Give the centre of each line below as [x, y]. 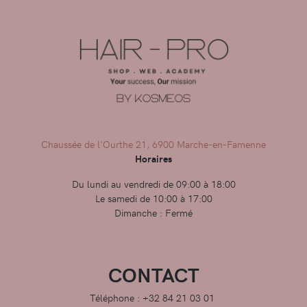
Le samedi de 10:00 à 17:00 [153, 198]
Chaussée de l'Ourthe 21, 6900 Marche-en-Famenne [153, 144]
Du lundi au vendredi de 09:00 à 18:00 [153, 184]
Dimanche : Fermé [153, 213]
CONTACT [153, 275]
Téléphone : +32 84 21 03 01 [153, 298]
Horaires [153, 159]
